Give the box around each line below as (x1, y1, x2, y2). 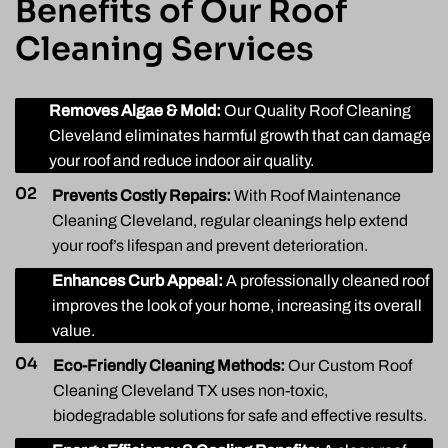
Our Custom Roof (285, 357, 412, 375)
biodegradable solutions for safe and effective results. (53, 407, 427, 425)
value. (52, 322, 95, 340)
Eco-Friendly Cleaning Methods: (53, 357, 285, 375)
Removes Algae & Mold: (49, 102, 221, 120)
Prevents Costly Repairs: (52, 187, 231, 205)
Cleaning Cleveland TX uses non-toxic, (53, 382, 328, 400)
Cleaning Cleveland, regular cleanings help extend (52, 212, 408, 230)
